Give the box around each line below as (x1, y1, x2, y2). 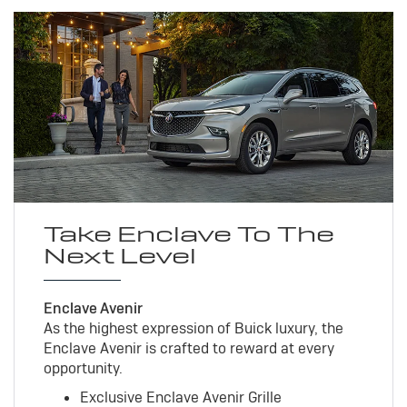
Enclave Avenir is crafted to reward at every (43, 339, 334, 359)
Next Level (43, 242, 196, 271)
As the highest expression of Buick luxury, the (43, 319, 343, 339)
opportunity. (43, 359, 123, 379)
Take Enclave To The (43, 220, 334, 249)
